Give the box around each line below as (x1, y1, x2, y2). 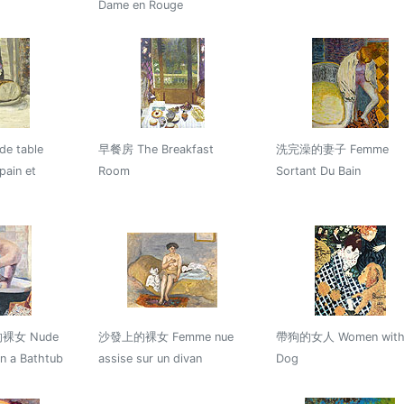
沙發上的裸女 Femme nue (97, 329, 234, 344)
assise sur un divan (97, 351, 202, 365)
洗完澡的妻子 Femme (275, 142, 389, 156)
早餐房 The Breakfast (97, 142, 214, 156)
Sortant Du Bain (275, 163, 361, 178)
